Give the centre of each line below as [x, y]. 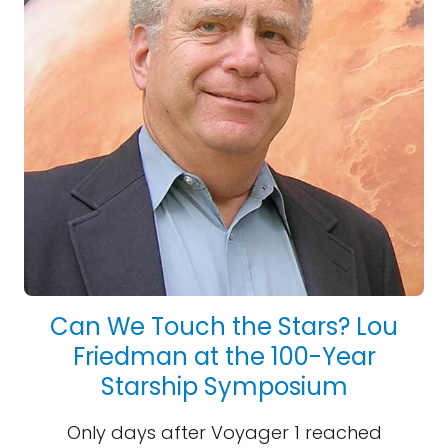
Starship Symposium [224, 386]
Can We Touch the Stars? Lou [224, 326]
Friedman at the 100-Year [224, 356]
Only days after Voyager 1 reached [224, 432]
